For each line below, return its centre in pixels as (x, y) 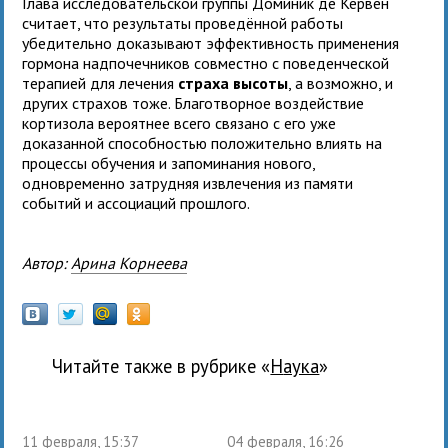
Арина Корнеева (129, 262)
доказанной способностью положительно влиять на (202, 142)
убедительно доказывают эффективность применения (211, 42)
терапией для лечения (100, 82)
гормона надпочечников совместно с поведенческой (206, 62)
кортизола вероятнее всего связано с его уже (179, 122)
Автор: (51, 262)
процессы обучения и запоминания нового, (169, 162)
